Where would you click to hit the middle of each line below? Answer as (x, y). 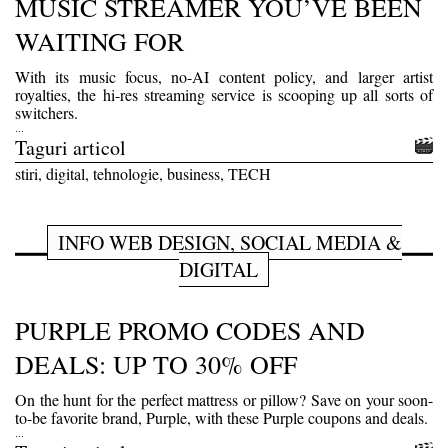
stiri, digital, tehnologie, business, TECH (143, 173)
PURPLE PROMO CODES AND (190, 329)
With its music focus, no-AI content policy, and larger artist (224, 76)
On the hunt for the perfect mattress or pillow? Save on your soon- (224, 399)
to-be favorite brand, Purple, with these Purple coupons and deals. (221, 417)
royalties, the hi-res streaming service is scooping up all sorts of (224, 94)
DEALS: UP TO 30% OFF (156, 363)
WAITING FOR (99, 40)
